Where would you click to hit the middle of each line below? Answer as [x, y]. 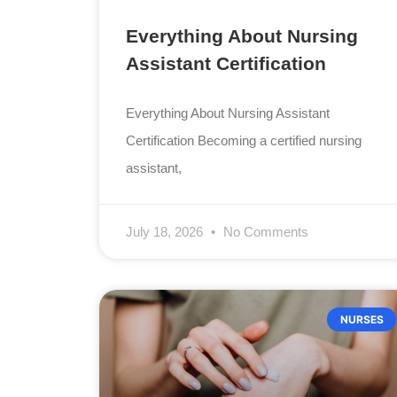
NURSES [362, 319]
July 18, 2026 [167, 232]
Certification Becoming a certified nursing [244, 141]
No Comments [265, 232]
